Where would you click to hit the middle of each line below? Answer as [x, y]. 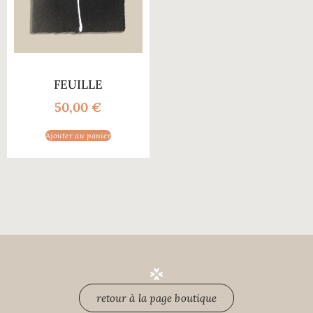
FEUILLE [78, 85]
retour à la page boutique [156, 298]
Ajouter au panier [78, 135]
